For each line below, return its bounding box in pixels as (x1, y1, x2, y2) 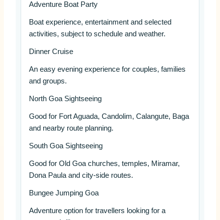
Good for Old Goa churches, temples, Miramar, (28, 160, 180, 168)
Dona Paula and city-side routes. (28, 171, 133, 180)
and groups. (28, 77, 67, 85)
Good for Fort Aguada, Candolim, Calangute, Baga (28, 112, 189, 121)
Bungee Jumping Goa (28, 189, 99, 197)
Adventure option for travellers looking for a (28, 207, 165, 215)
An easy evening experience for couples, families (28, 65, 186, 74)
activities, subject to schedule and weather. (28, 30, 165, 38)
